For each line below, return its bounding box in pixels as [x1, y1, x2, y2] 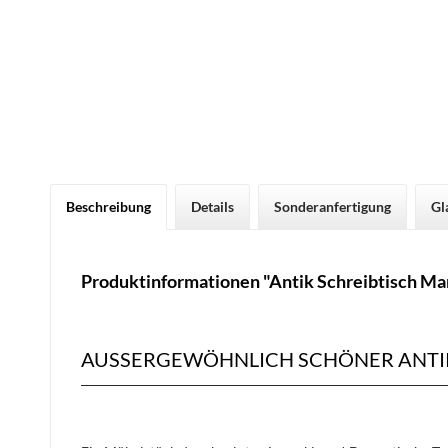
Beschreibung [66, 197, 151, 215]
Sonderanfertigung [274, 197, 391, 215]
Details [191, 197, 234, 215]
